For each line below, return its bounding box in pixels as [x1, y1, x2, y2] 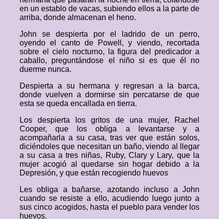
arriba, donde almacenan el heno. [20, 13, 136, 22]
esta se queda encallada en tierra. [20, 99, 137, 108]
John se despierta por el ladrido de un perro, [20, 30, 199, 38]
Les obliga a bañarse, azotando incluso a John [20, 185, 199, 194]
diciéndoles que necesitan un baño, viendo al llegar [20, 142, 199, 151]
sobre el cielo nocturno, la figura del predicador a [20, 47, 199, 56]
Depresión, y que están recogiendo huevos [20, 169, 168, 177]
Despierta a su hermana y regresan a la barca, [20, 82, 199, 90]
